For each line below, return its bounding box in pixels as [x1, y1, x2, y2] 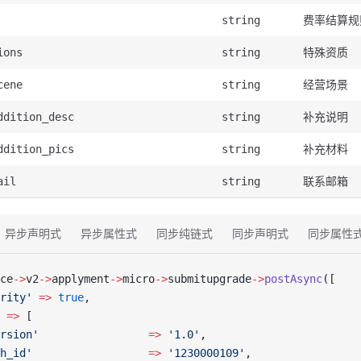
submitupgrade [168, 272, 251, 285]
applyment [52, 272, 110, 285]
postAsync [264, 272, 322, 285]
